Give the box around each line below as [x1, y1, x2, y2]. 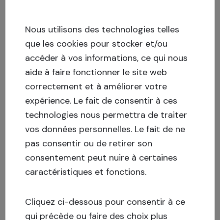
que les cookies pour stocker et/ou [25, 38, 168, 50]
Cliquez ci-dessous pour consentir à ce [25, 196, 186, 208]
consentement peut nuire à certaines [25, 152, 178, 164]
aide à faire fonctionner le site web [25, 66, 167, 78]
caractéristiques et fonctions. [25, 166, 147, 178]
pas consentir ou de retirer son [25, 137, 153, 149]
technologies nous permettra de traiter [25, 109, 188, 121]
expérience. [25, 95, 74, 107]
